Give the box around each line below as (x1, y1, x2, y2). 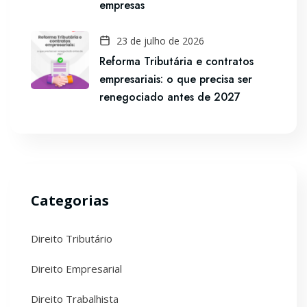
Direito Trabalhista (31, 292, 119, 306)
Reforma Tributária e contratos (99, 53, 254, 69)
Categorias (31, 191, 109, 210)
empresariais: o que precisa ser (99, 71, 252, 87)
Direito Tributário (31, 232, 112, 245)
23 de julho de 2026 (114, 34, 204, 47)
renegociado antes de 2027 (99, 89, 241, 105)
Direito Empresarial (31, 262, 122, 275)
